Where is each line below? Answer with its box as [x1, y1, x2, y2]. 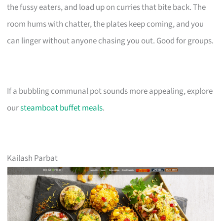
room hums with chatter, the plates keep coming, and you [7, 18, 204, 30]
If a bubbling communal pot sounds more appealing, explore [7, 85, 213, 97]
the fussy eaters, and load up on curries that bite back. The [7, 1, 206, 13]
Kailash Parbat [7, 152, 58, 164]
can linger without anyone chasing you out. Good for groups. [7, 35, 214, 47]
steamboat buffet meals [20, 102, 103, 114]
